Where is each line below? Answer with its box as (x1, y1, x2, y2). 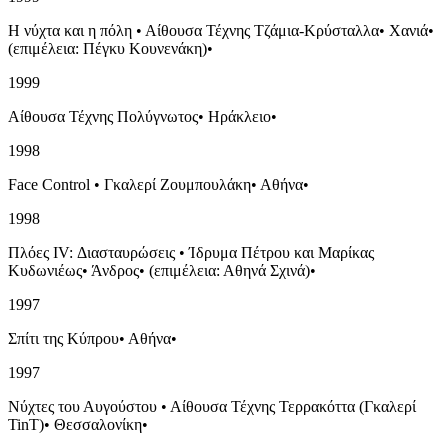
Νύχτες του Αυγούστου (8, 397, 157, 415)
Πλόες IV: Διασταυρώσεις (8, 243, 175, 261)
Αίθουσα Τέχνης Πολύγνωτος (8, 107, 198, 125)
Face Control (8, 175, 90, 193)
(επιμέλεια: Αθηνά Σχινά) (149, 261, 310, 279)
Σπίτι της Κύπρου (8, 329, 119, 347)
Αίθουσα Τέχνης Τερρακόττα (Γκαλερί (170, 397, 416, 415)
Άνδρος (91, 261, 139, 279)
